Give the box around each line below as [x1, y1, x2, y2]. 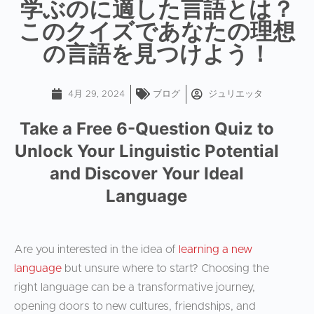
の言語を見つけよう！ [43, 39, 271, 66]
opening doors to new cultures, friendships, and [14, 301, 256, 313]
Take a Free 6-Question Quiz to [19, 118, 274, 139]
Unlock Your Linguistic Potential [14, 141, 279, 162]
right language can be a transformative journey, [14, 282, 255, 294]
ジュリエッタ [208, 89, 263, 99]
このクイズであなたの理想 [19, 16, 295, 43]
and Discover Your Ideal [49, 163, 244, 184]
